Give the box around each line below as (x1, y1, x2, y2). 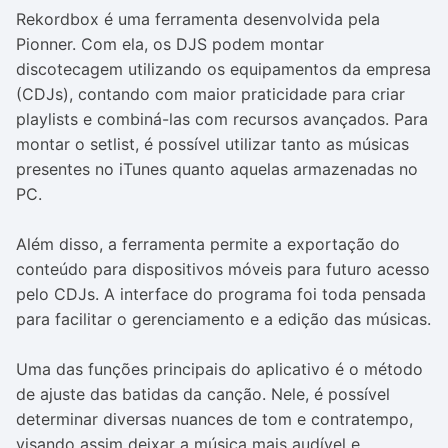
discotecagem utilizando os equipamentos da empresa (16, 59, 431, 79)
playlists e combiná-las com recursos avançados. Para (16, 109, 428, 129)
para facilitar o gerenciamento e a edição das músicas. (16, 309, 431, 329)
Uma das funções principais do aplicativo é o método (16, 359, 423, 379)
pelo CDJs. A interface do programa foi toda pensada (16, 284, 426, 304)
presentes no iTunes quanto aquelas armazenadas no (16, 159, 418, 179)
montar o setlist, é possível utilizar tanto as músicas (16, 134, 409, 154)
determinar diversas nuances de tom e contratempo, (16, 409, 413, 429)
